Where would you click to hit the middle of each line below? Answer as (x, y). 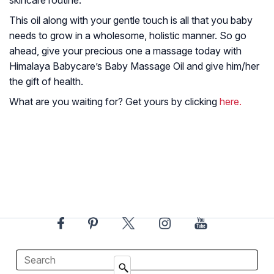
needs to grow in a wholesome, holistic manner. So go (128, 35)
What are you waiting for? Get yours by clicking (114, 101)
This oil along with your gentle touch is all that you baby (131, 20)
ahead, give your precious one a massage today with (125, 50)
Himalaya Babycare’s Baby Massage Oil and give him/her (134, 66)
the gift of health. (46, 81)
